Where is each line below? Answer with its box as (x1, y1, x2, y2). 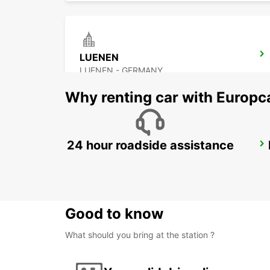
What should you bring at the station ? (65, 230, 215, 240)
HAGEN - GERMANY (80, 155, 158, 166)
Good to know (65, 205, 163, 223)
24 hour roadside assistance (66, 138, 234, 153)
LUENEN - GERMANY (80, 65, 163, 76)
